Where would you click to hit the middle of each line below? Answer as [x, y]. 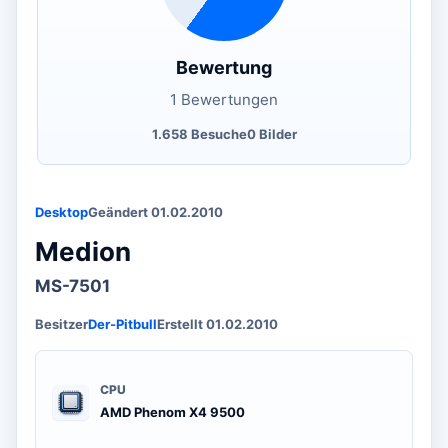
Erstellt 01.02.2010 [217, 323]
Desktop [61, 211]
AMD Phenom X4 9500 [172, 411]
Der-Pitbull [122, 323]
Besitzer [61, 323]
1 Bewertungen [224, 99]
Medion [83, 251]
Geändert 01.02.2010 [155, 211]
